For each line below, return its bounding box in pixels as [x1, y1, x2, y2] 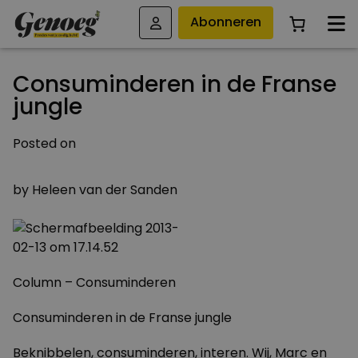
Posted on [13, 134, 76, 153]
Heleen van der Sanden [32, 181, 177, 199]
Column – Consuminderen [13, 273, 176, 292]
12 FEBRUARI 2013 [127, 157, 231, 176]
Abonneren [190, 13, 262, 32]
